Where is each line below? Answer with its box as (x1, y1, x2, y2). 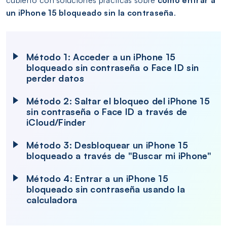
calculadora (26, 194, 78, 205)
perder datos (26, 72, 84, 84)
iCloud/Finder (26, 117, 86, 128)
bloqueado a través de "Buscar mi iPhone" (26, 150, 212, 161)
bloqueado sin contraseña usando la (26, 183, 185, 195)
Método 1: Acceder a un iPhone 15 (26, 51, 176, 62)
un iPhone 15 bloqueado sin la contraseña (6, 8, 174, 18)
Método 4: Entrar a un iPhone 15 (26, 173, 168, 184)
